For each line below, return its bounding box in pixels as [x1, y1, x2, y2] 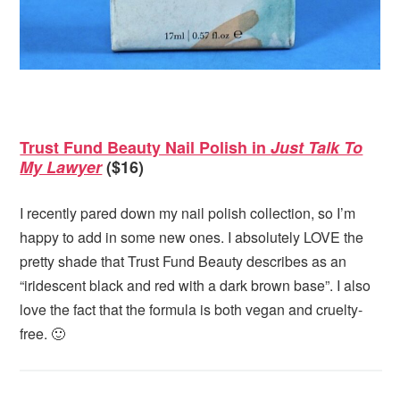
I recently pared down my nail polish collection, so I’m [20, 202, 356, 223]
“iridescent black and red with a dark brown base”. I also [20, 274, 371, 296]
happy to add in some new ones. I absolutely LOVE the [20, 226, 364, 247]
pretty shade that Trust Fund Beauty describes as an [20, 250, 347, 271]
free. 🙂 [20, 322, 66, 344]
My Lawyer [20, 154, 103, 179]
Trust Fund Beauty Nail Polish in [20, 135, 271, 159]
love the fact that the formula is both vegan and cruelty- [20, 298, 363, 320]
